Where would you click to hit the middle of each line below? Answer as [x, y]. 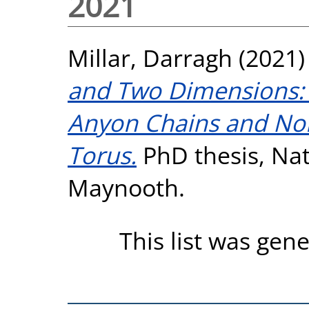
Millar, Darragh [150, 57]
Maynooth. [126, 187]
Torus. [102, 154]
